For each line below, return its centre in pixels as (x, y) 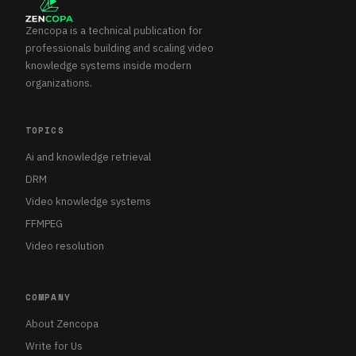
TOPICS (45, 130)
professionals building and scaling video (120, 48)
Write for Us (54, 346)
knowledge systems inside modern (108, 66)
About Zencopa (62, 324)
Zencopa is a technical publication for (114, 31)
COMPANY (48, 297)
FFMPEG (44, 224)
